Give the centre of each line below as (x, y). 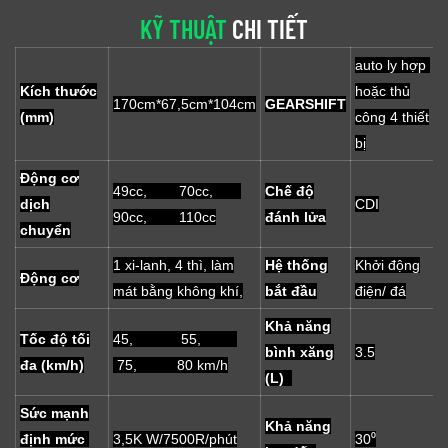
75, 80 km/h (170, 365)
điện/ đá (380, 291)
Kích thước (58, 91)
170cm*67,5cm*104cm (184, 104)
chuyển (45, 230)
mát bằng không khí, (178, 291)
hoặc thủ (382, 91)
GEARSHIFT (305, 104)
